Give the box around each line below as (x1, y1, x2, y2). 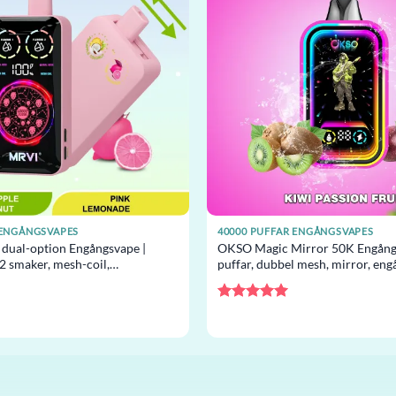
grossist (217, 272, 260, 288)
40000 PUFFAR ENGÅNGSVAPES (217, 225, 374, 238)
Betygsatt (217, 304, 277, 319)
